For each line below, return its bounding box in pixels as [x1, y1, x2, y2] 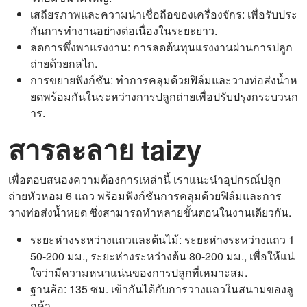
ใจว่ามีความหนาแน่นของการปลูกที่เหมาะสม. [30, 265, 247, 280]
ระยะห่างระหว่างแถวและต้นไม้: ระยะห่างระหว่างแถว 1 [30, 232, 295, 247]
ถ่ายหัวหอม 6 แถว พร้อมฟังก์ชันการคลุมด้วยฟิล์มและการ [8, 188, 282, 204]
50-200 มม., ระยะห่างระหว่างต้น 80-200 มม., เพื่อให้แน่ [30, 248, 295, 264]
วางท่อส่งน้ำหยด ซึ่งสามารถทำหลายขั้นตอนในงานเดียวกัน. [8, 204, 291, 220]
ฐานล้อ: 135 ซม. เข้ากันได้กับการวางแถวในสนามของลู [30, 281, 293, 297]
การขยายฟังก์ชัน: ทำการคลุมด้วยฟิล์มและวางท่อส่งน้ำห [30, 72, 297, 88]
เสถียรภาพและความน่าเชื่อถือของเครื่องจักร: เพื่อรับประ [30, 6, 297, 22]
